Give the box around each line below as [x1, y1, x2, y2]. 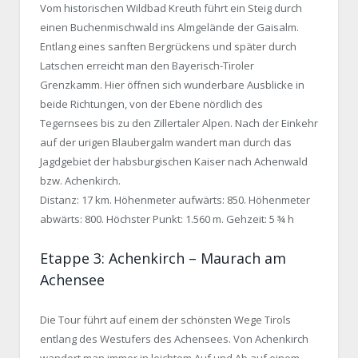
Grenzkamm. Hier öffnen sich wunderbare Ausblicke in [40, 78, 304, 93]
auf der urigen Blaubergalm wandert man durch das [40, 135, 292, 150]
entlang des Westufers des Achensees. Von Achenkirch [40, 332, 308, 347]
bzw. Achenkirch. [40, 173, 121, 189]
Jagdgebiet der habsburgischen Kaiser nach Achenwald [40, 154, 308, 169]
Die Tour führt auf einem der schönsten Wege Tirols [40, 312, 291, 328]
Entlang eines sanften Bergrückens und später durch [40, 39, 296, 54]
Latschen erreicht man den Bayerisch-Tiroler [40, 58, 254, 74]
